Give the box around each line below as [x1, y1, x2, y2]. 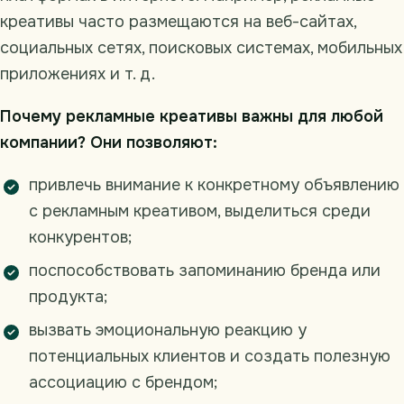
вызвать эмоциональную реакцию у [29, 320, 307, 341]
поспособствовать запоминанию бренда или [29, 261, 381, 281]
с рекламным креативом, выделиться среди [29, 201, 371, 222]
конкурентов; [29, 227, 132, 248]
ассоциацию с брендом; [29, 372, 217, 393]
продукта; [29, 287, 107, 308]
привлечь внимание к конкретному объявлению [29, 175, 399, 196]
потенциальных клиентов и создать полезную [29, 346, 390, 367]
